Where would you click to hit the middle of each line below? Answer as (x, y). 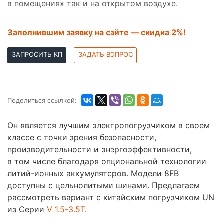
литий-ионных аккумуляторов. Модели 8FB (93, 173)
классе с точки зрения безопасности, (82, 138)
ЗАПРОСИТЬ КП (37, 55)
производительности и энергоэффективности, (100, 150)
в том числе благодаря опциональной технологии (107, 162)
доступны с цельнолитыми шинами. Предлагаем (104, 185)
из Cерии (27, 209)
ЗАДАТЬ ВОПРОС (105, 55)
